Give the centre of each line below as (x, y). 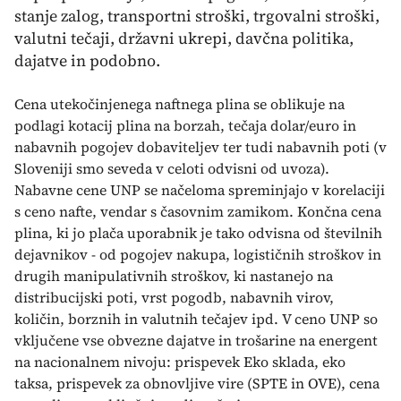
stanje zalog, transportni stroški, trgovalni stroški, (197, 16)
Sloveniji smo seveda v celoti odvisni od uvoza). (172, 169)
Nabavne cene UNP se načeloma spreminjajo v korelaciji (200, 190)
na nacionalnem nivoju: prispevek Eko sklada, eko (180, 362)
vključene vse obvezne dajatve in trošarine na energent (196, 341)
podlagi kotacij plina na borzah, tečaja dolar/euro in (185, 126)
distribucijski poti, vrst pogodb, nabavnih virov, (174, 298)
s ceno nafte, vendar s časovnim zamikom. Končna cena (198, 212)
